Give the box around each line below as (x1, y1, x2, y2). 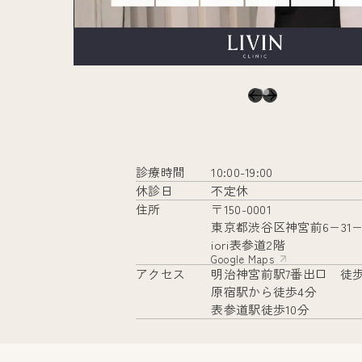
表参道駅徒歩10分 (211, 300, 310, 318)
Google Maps (211, 250, 275, 267)
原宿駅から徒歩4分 (211, 282, 318, 300)
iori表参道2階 (211, 235, 286, 253)
